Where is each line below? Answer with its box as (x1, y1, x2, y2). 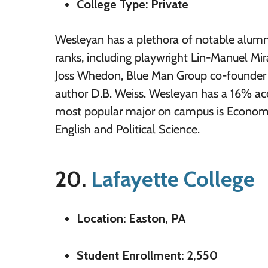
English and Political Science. (55, 122, 200, 137)
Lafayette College (91, 166, 255, 193)
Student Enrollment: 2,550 (77, 248, 218, 263)
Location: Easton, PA (77, 211, 185, 226)
